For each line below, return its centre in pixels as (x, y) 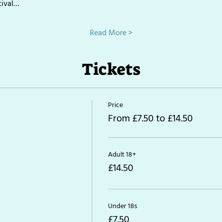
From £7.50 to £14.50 (150, 118)
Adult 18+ (122, 154)
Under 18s (122, 206)
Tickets (111, 69)
